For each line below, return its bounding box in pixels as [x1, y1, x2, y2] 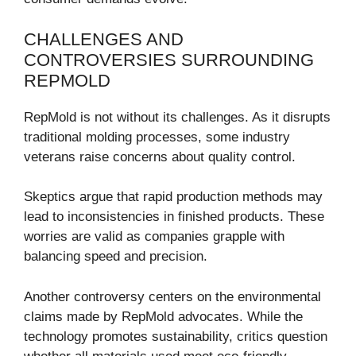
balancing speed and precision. [24, 249, 207, 265]
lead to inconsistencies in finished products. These [24, 209, 324, 225]
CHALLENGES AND [24, 29, 184, 49]
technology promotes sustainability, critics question [24, 328, 327, 344]
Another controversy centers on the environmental [24, 288, 321, 304]
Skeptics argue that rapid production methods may [24, 189, 323, 205]
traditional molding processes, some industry [24, 129, 290, 145]
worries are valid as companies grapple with [24, 229, 284, 245]
